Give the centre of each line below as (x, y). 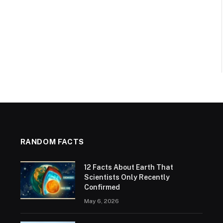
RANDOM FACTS (52, 142)
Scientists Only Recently (127, 177)
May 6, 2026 (101, 201)
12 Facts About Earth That (128, 167)
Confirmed (102, 187)
